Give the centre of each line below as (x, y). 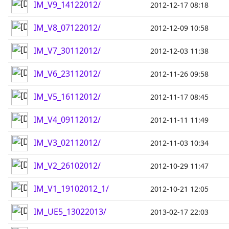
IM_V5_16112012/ (67, 97)
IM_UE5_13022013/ (70, 212)
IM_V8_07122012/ (67, 28)
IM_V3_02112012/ (67, 143)
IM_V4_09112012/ (67, 120)
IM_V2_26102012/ (67, 166)
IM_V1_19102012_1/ (71, 189)
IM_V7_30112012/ (67, 51)
